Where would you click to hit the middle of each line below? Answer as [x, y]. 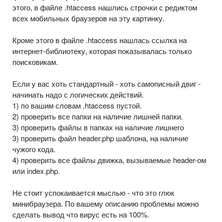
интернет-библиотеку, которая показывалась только [102, 51]
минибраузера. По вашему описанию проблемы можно [106, 203]
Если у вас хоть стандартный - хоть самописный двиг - [107, 83]
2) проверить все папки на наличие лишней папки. [98, 116]
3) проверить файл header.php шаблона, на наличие [100, 138]
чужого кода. [34, 149]
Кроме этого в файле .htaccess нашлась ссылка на [100, 40]
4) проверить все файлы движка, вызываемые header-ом [109, 160]
